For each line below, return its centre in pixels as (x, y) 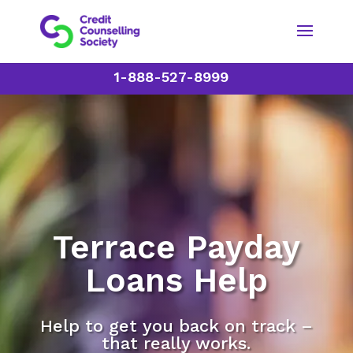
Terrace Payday (176, 247)
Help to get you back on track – (176, 326)
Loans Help (176, 280)
